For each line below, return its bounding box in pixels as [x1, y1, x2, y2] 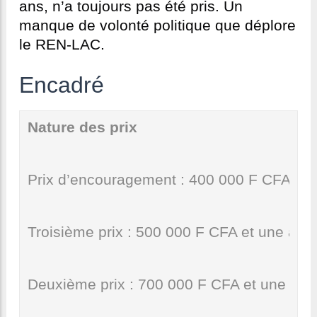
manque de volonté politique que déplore [19, 17, 296, 35]
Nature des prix [27, 119, 137, 137]
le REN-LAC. [19, 36, 105, 54]
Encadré [19, 72, 104, 98]
